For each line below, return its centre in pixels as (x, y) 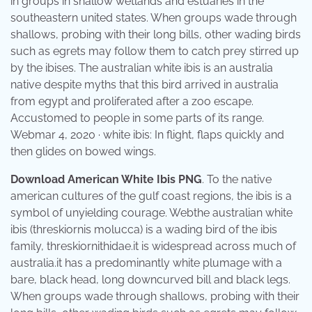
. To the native (237, 179)
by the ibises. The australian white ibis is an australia (142, 68)
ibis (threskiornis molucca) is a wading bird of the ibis (144, 229)
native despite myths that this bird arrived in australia (145, 84)
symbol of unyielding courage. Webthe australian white (151, 212)
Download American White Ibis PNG (106, 179)
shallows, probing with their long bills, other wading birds (156, 34)
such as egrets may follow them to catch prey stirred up (155, 51)
